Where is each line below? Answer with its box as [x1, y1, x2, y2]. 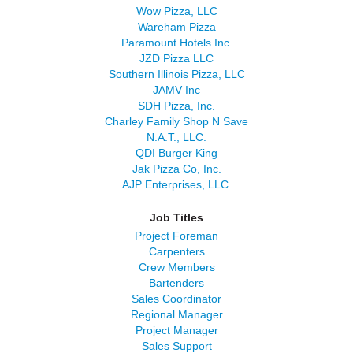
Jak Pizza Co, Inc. [132, 162, 221, 175]
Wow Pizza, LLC [136, 5, 217, 17]
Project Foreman [135, 229, 218, 242]
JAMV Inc [153, 84, 200, 96]
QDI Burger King [136, 147, 217, 159]
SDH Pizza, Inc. [138, 99, 215, 112]
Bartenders [149, 277, 204, 289]
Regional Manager [130, 308, 223, 321]
